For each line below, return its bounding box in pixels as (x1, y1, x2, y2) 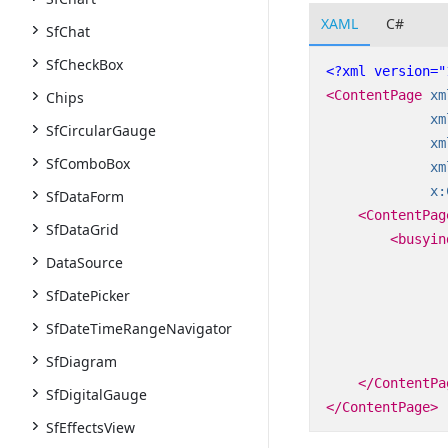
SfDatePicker (46, 286, 130, 305)
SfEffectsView (46, 418, 135, 437)
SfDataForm (46, 187, 124, 206)
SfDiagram (46, 352, 117, 371)
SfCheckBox (46, 55, 123, 74)
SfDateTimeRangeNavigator (46, 319, 232, 338)
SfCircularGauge (46, 121, 156, 140)
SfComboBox (46, 154, 130, 173)
